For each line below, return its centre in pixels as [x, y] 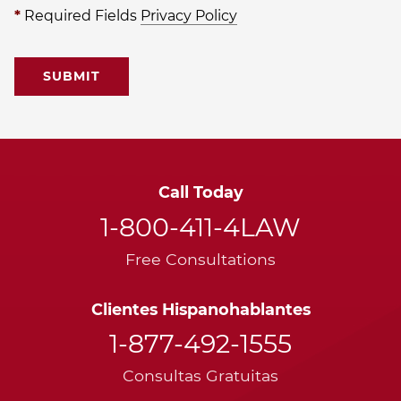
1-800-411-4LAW [200, 227]
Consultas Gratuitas [200, 375]
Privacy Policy [189, 15]
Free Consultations [200, 259]
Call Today [200, 192]
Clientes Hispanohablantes [200, 309]
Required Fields [81, 15]
